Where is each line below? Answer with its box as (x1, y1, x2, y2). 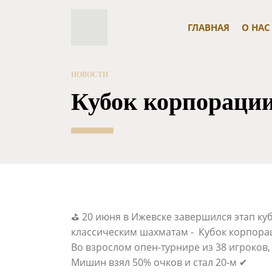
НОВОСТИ (71, 70, 108, 79)
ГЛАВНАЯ (187, 21, 229, 33)
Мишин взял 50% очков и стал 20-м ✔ (71, 256, 247, 269)
